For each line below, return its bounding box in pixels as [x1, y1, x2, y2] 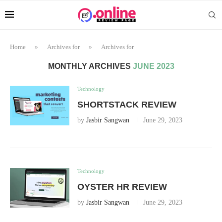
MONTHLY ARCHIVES [48, 62, 133, 70]
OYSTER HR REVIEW [77, 182, 167, 192]
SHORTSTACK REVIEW [77, 100, 176, 110]
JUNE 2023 [132, 62, 174, 70]
